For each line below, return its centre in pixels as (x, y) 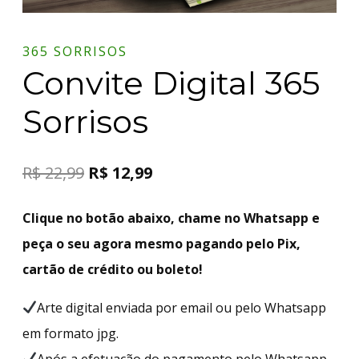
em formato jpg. (71, 333)
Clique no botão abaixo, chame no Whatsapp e (171, 218)
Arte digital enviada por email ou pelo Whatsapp (182, 307)
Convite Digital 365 (171, 83)
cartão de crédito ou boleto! (113, 269)
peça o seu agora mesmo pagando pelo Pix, (161, 243)
